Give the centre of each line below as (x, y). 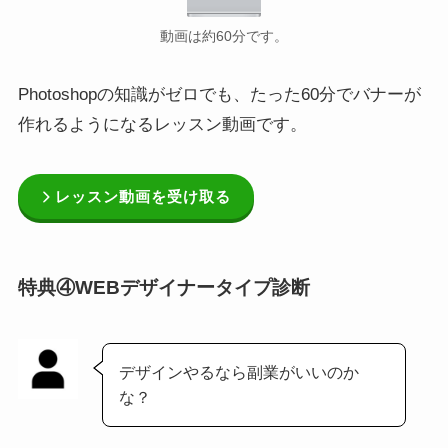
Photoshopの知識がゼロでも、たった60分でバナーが (219, 95)
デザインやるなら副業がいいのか (239, 372)
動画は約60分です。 (224, 37)
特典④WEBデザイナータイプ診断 (163, 288)
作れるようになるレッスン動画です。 (162, 125)
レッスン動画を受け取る (143, 196)
